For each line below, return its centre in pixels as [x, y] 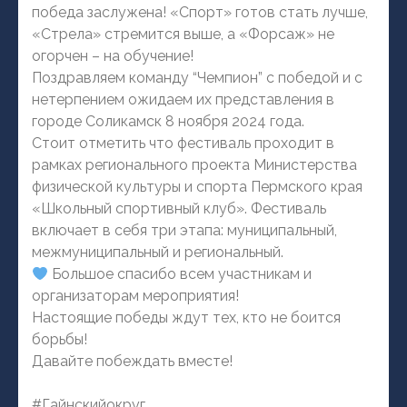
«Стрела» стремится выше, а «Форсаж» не [183, 35]
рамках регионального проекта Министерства [194, 165]
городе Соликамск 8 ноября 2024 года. [168, 122]
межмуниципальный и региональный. [158, 253]
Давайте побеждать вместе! [132, 362]
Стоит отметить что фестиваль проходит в [183, 144]
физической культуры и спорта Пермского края [197, 187]
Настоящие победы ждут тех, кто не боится [186, 318]
